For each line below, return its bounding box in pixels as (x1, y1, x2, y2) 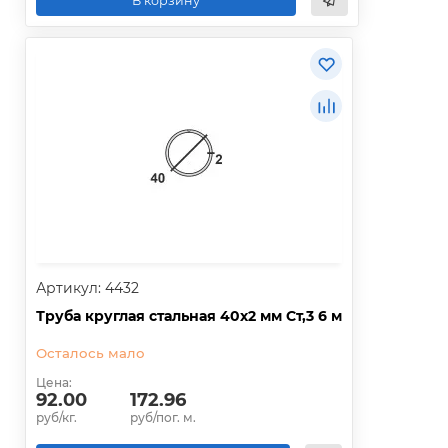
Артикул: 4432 (36, 279, 139, 298)
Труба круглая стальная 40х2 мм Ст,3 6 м (36, 307, 342, 326)
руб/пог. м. (130, 410, 196, 426)
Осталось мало (36, 345, 145, 362)
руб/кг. (36, 410, 77, 426)
